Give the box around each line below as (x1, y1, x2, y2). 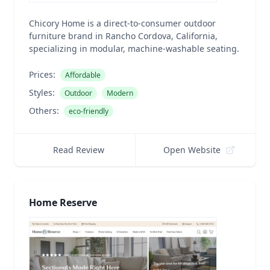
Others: (29, 105, 59, 116)
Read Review (52, 144, 104, 155)
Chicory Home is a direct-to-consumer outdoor (29, 17, 216, 29)
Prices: (29, 69, 55, 80)
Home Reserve (29, 196, 97, 209)
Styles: (29, 87, 55, 98)
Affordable (65, 70, 101, 80)
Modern (107, 88, 133, 98)
